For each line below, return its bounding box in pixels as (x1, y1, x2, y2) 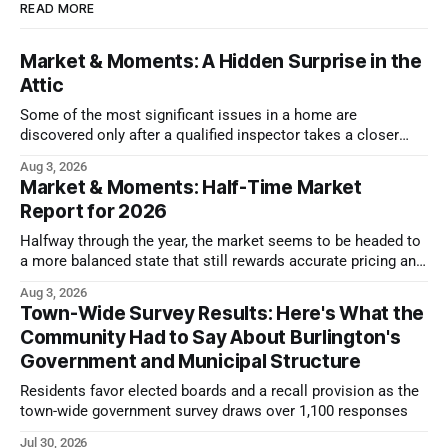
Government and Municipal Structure (20, 349, 361, 373)
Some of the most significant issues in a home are (20, 106, 357, 124)
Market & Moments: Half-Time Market (20, 175, 362, 199)
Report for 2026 (20, 199, 168, 223)
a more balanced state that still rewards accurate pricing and (20, 252, 424, 270)
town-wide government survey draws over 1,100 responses (20, 402, 408, 420)
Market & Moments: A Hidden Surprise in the (20, 49, 422, 73)
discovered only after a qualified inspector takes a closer (20, 126, 399, 144)
